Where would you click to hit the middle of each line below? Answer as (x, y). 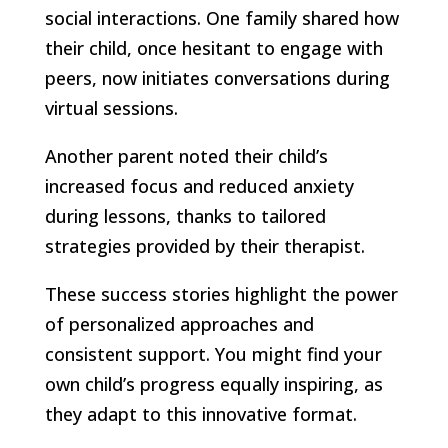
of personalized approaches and (179, 323)
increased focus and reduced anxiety (199, 185)
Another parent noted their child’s (186, 155)
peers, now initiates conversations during (217, 77)
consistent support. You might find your (213, 353)
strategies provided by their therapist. (204, 245)
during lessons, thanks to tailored (185, 215)
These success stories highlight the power (221, 293)
